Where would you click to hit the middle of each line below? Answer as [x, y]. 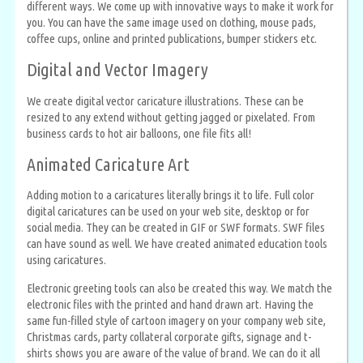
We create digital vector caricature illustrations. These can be [165, 100]
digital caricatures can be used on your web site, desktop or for [168, 211]
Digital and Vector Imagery [117, 70]
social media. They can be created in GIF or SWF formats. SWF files [176, 228]
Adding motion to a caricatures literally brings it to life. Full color [171, 195]
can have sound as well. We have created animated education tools [177, 244]
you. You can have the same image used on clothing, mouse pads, [171, 23]
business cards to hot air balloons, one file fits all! [139, 133]
